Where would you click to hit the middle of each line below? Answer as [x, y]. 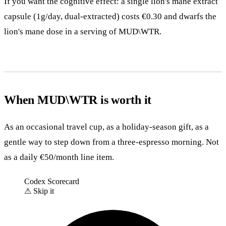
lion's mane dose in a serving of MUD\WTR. [83, 31]
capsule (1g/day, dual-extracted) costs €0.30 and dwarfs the [110, 16]
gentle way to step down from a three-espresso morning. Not [111, 142]
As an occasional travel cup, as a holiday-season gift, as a [106, 127]
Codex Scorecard [52, 181]
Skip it [44, 191]
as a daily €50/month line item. [59, 157]
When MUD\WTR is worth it [78, 100]
